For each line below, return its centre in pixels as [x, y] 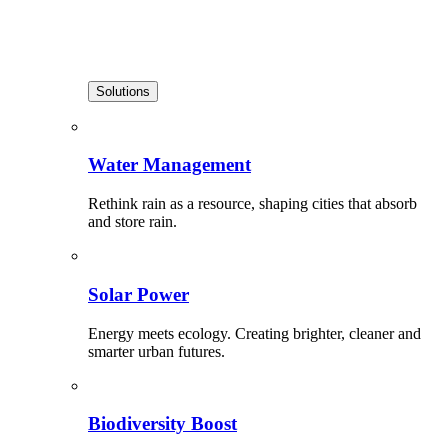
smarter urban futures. [156, 351]
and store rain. [132, 222]
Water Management [169, 165]
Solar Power [138, 294]
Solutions [123, 91]
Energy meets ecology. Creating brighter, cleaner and [254, 333]
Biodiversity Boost [162, 424]
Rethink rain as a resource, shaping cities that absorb [252, 204]
